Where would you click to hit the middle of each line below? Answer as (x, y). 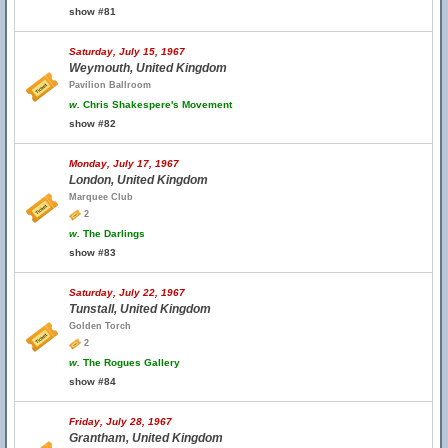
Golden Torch (100, 326)
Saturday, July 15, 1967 (127, 51)
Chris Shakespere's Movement (156, 104)
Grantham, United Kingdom (146, 438)
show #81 (92, 11)
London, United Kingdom (138, 180)
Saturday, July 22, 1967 (127, 292)
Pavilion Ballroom (110, 85)
